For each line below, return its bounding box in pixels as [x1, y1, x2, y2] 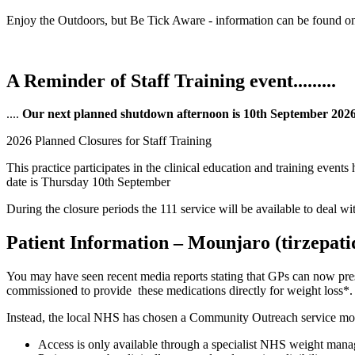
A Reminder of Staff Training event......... [6, 70, 336, 91]
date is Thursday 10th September [6, 175, 170, 189]
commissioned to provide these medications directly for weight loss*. [6, 284, 353, 298]
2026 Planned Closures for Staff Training [6, 134, 212, 148]
